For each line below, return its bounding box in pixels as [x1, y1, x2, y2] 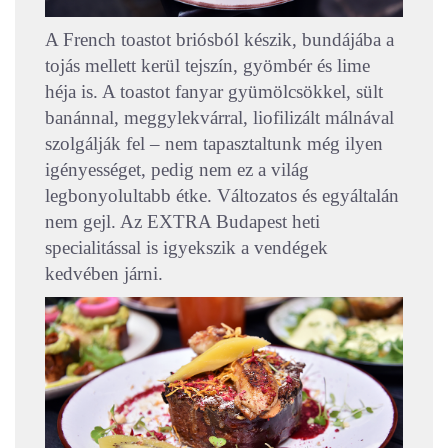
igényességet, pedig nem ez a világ [45, 159, 309, 181]
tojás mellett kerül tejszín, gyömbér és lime [45, 55, 370, 77]
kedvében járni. [45, 263, 163, 285]
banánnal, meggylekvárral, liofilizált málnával [45, 107, 394, 129]
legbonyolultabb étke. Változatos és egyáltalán [45, 185, 399, 207]
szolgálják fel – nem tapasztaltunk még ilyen [45, 133, 383, 155]
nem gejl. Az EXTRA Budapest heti [45, 211, 320, 233]
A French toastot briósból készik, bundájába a [45, 29, 394, 51]
